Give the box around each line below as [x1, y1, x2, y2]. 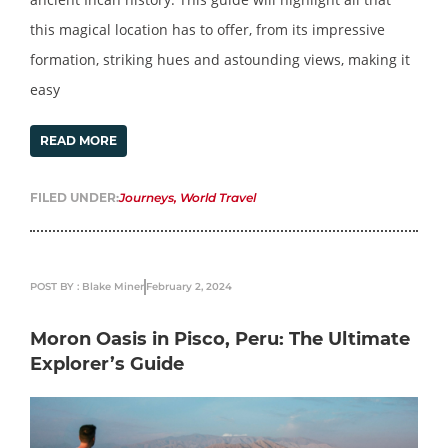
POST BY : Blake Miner [30, 280, 144, 294]
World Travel [180, 190, 256, 206]
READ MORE [40, 133, 117, 149]
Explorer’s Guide [30, 353, 184, 376]
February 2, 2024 [146, 280, 232, 294]
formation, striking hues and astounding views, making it [30, 50, 410, 70]
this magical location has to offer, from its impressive [30, 20, 385, 40]
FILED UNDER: [30, 190, 119, 206]
